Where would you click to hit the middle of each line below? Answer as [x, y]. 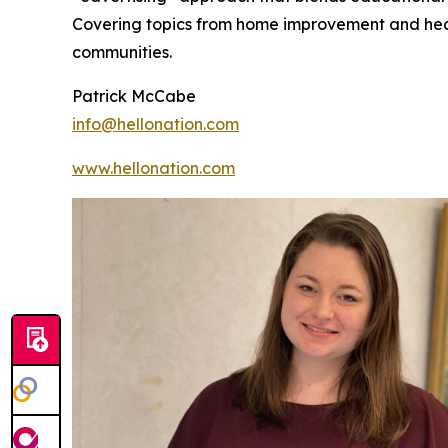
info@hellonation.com [155, 124]
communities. [122, 52]
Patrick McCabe [134, 96]
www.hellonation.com [153, 168]
